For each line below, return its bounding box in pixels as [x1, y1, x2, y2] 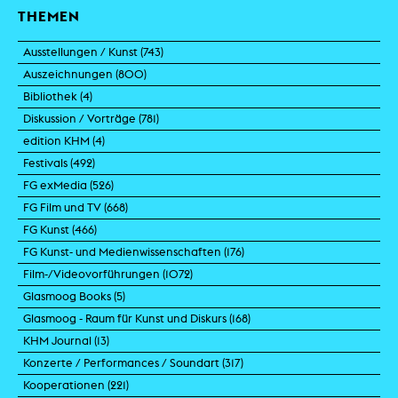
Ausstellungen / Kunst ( [23, 44, 143, 59]
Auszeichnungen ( [23, 67, 118, 81]
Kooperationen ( [23, 378, 110, 392]
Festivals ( [23, 155, 73, 170]
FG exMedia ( [23, 178, 92, 192]
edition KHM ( [23, 133, 95, 147]
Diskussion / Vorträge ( [23, 111, 141, 125]
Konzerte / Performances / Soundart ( [23, 355, 225, 370]
